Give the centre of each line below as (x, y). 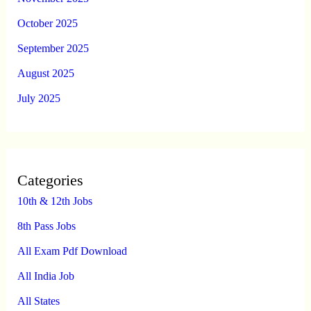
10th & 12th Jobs (54, 201)
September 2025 (53, 48)
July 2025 (39, 98)
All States (38, 301)
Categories (50, 180)
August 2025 (45, 73)
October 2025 (47, 23)
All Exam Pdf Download (72, 251)
